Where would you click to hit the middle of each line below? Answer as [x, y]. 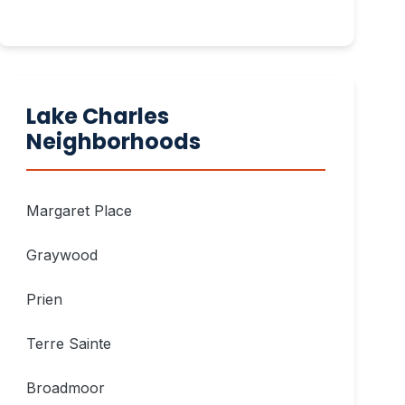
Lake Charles [98, 116]
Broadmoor [66, 388]
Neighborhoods [114, 141]
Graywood [62, 255]
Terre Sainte [69, 344]
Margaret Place [80, 211]
